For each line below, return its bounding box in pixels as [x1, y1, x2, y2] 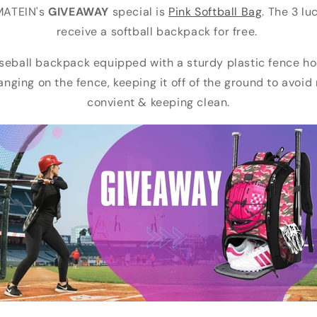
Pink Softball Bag [168, 4, 263, 19]
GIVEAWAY [48, 4, 109, 19]
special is [109, 4, 169, 19]
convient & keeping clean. [86, 95, 230, 110]
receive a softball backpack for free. [56, 24, 261, 39]
